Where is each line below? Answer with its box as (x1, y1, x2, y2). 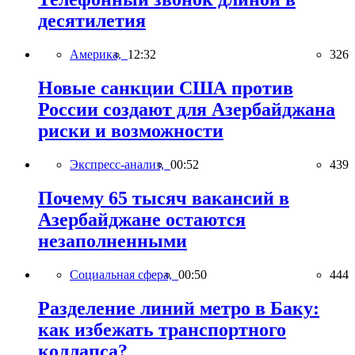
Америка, (70, 47, 128, 61)
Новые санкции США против (38, 77, 293, 98)
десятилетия (38, 10, 146, 32)
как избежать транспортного (38, 319, 286, 340)
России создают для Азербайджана (38, 98, 335, 120)
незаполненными (38, 230, 187, 251)
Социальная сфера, (70, 267, 178, 281)
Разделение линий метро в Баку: (38, 297, 319, 319)
